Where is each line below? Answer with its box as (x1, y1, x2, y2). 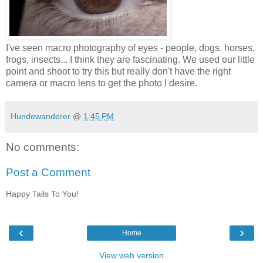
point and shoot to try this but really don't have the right (6, 66, 231, 76)
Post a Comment (6, 166, 90, 179)
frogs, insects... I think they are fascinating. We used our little (6, 54, 255, 65)
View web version (99, 251, 164, 261)
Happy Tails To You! (6, 188, 79, 198)
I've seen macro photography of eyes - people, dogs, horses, (6, 42, 255, 53)
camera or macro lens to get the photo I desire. (6, 77, 197, 88)
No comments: (6, 140, 79, 153)
